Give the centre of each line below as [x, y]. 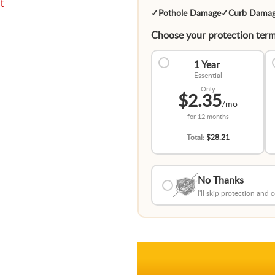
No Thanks [221, 180]
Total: [196, 137]
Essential [208, 76]
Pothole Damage [190, 14]
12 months [213, 117]
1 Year [207, 65]
